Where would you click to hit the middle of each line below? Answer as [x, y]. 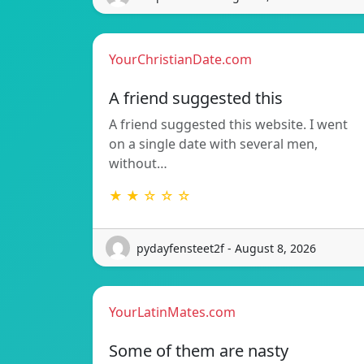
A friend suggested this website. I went [228, 125]
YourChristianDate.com [180, 60]
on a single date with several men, [213, 144]
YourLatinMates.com [172, 312]
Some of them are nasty [199, 351]
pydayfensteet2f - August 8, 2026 [226, 248]
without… [138, 164]
